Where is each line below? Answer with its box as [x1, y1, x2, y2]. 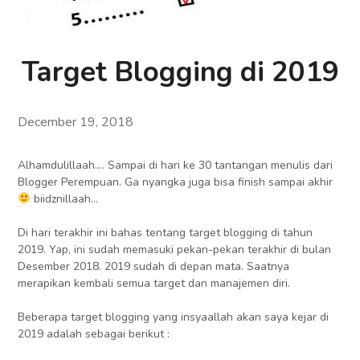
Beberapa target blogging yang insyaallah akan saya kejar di [18, 309, 329, 325]
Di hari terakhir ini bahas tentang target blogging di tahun [18, 225, 313, 241]
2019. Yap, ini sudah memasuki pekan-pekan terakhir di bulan [18, 242, 332, 258]
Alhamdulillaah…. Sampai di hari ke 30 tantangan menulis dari [18, 157, 333, 174]
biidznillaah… [31, 191, 102, 207]
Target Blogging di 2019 [21, 53, 339, 92]
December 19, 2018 [18, 113, 134, 132]
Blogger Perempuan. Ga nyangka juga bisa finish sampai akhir [18, 174, 333, 190]
